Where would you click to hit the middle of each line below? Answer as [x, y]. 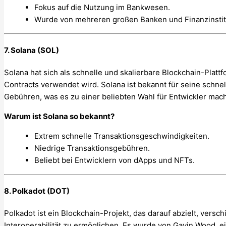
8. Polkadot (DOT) [37, 191]
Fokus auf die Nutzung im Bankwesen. [102, 7]
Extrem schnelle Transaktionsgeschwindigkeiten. [122, 136]
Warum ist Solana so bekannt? [59, 116]
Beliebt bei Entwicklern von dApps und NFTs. [115, 160]
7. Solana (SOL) [32, 50]
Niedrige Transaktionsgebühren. [92, 148]
